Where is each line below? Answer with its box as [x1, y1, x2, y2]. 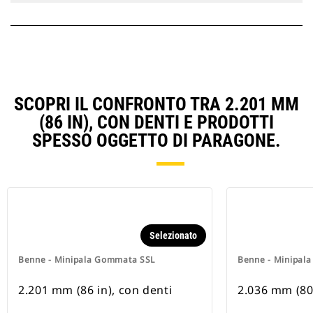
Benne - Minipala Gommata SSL [18, 254, 156, 266]
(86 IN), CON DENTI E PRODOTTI [39, 112, 274, 133]
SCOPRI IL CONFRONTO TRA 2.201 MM [14, 94, 299, 115]
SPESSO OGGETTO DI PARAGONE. [32, 130, 281, 152]
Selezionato [150, 230, 197, 242]
